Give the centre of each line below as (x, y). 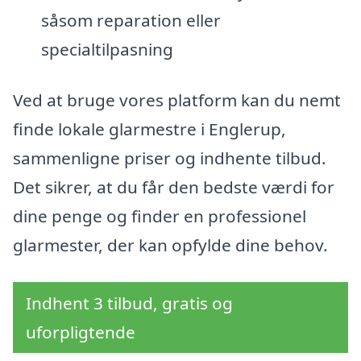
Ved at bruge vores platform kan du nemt (177, 100)
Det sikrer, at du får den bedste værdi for (174, 187)
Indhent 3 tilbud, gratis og (129, 303)
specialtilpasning (107, 49)
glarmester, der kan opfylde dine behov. (170, 245)
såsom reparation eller (131, 20)
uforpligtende (81, 332)
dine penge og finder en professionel (160, 216)
